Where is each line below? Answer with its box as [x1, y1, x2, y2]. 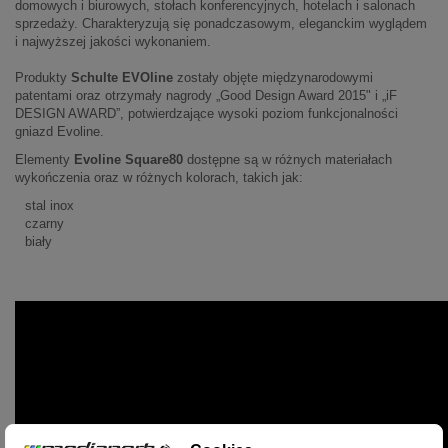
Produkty [15, 70, 67, 86]
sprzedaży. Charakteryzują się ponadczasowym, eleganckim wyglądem [15, 16, 427, 32]
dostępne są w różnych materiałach [183, 152, 392, 168]
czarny [25, 216, 64, 232]
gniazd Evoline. [15, 124, 108, 140]
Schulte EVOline [67, 70, 173, 86]
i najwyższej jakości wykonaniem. [15, 34, 211, 50]
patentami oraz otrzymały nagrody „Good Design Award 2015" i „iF [15, 88, 397, 104]
